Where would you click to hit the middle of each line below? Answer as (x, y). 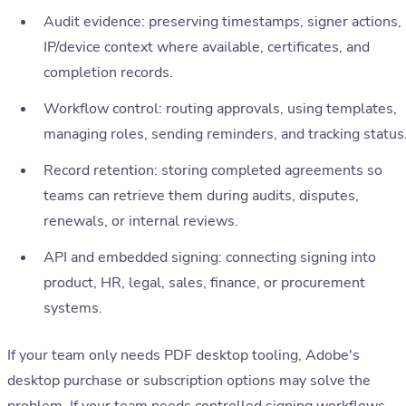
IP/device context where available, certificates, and (207, 48)
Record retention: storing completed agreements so (213, 171)
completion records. (108, 73)
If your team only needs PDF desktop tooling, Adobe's (184, 356)
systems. (73, 309)
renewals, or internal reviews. (141, 222)
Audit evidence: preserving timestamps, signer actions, (222, 22)
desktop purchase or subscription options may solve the (189, 381)
